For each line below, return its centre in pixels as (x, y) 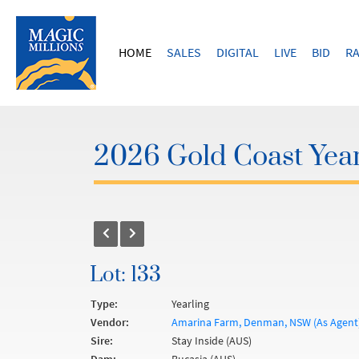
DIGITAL (238, 52)
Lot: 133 (125, 275)
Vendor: (110, 322)
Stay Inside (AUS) (212, 341)
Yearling (190, 304)
